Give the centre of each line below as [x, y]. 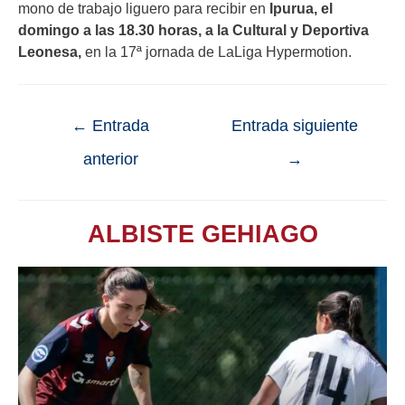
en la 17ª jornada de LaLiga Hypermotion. [217, 51]
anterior [110, 159]
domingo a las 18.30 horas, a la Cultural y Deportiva [193, 29]
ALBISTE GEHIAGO [202, 233]
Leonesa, [50, 51]
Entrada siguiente [295, 125]
